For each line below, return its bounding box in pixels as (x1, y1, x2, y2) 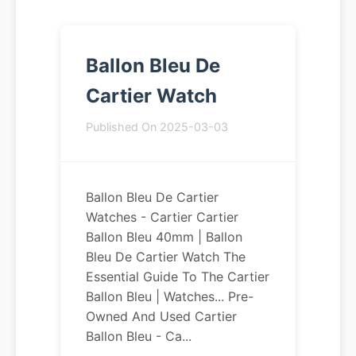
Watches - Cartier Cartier (86, 209, 238, 225)
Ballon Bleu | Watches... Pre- (86, 288, 253, 304)
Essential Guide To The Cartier (86, 269, 269, 284)
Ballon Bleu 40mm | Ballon (86, 229, 242, 245)
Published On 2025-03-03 (86, 120, 228, 133)
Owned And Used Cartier (86, 308, 237, 324)
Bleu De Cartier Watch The (86, 249, 246, 265)
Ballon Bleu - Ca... (86, 328, 192, 344)
